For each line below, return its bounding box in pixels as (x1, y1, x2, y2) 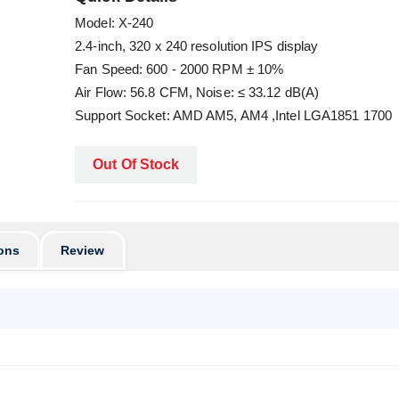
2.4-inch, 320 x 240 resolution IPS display (75, 38, 319, 53)
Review (60, 243, 105, 257)
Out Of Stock (93, 157, 180, 172)
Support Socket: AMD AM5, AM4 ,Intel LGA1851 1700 (75, 108, 392, 123)
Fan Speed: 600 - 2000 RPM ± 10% (75, 61, 284, 77)
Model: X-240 (75, 15, 154, 30)
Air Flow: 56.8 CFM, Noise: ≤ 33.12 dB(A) (75, 85, 320, 100)
